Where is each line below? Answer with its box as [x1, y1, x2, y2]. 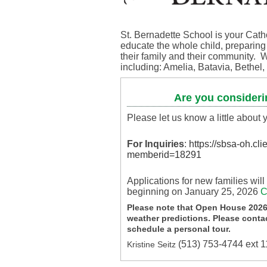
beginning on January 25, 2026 [127, 186, 260, 197]
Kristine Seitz [127, 239, 178, 249]
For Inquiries [127, 138, 184, 149]
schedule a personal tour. [127, 223, 235, 234]
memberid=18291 [127, 149, 201, 160]
